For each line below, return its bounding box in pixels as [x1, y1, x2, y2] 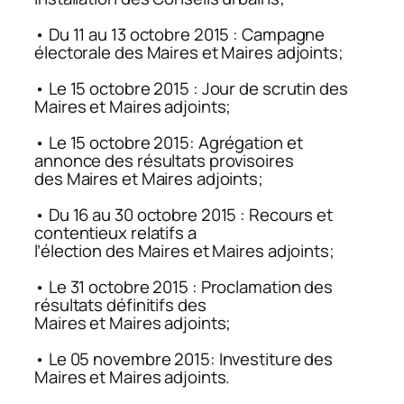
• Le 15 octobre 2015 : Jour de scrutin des [34, 77, 348, 101]
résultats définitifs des [34, 293, 207, 317]
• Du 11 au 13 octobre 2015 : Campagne [34, 23, 326, 47]
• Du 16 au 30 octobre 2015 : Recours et [34, 203, 334, 227]
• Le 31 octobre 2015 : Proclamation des [34, 275, 334, 299]
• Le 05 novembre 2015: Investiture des [34, 347, 334, 372]
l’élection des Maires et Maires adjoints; [34, 239, 335, 263]
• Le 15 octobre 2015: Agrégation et [34, 131, 303, 155]
